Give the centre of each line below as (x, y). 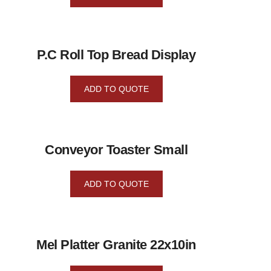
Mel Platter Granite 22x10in (116, 244)
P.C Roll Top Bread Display (116, 54)
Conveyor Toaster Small (116, 149)
